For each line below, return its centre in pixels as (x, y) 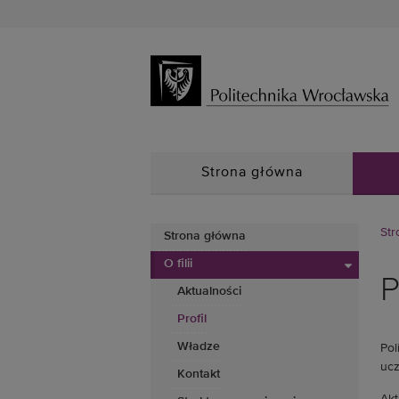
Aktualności (209, 291)
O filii (178, 264)
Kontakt (199, 374)
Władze (199, 346)
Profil (192, 319)
